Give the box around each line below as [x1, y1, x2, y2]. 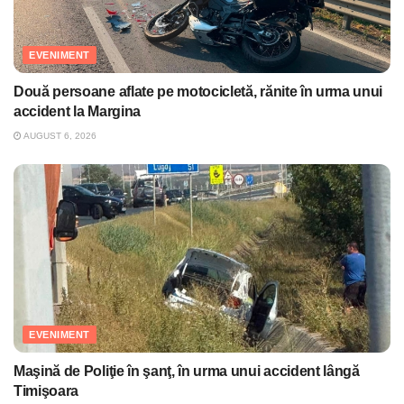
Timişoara [14, 383, 79, 399]
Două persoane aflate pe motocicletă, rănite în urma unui [14, 84, 383, 100]
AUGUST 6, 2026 [22, 131, 96, 142]
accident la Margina [14, 104, 141, 120]
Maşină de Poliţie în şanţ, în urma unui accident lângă [14, 363, 360, 380]
